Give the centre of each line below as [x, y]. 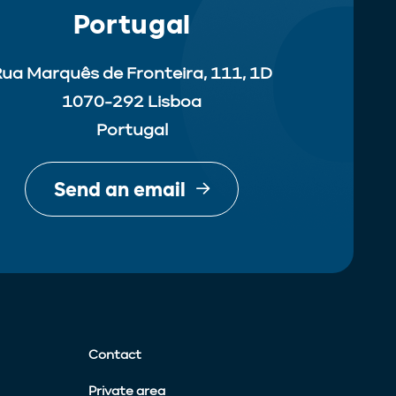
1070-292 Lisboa [132, 101]
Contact [115, 355]
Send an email [120, 189]
